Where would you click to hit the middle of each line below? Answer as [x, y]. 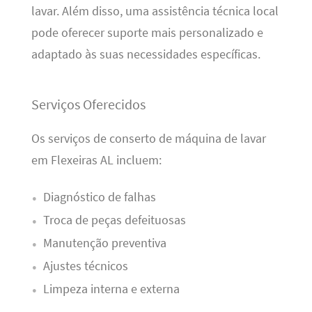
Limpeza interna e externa [111, 289]
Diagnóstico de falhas [99, 197]
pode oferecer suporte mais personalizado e [147, 33]
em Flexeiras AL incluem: [96, 160]
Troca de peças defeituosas [114, 220]
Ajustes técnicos [85, 266]
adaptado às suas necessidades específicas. [146, 55]
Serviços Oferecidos [88, 104]
